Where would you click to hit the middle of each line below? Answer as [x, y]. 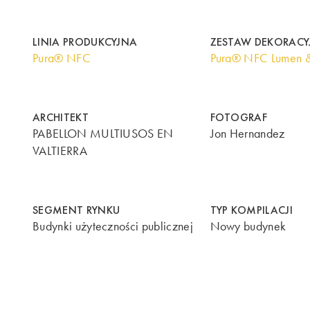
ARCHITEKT [61, 118]
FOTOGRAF [239, 118]
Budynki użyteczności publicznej [113, 227]
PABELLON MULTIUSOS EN [103, 134]
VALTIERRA [60, 151]
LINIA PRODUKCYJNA [85, 42]
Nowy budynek [248, 227]
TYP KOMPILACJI [251, 210]
